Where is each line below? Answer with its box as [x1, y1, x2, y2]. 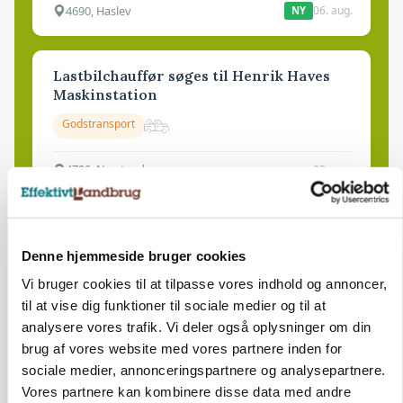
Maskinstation [53, 85, 157, 104]
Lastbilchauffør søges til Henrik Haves [53, 67, 330, 85]
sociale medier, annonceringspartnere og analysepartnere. [21, 362, 385, 378]
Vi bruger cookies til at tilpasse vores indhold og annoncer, [21, 275, 387, 291]
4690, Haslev [66, 2, 131, 19]
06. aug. [313, 3, 353, 19]
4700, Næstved [66, 161, 145, 178]
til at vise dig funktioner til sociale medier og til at [21, 297, 326, 313]
